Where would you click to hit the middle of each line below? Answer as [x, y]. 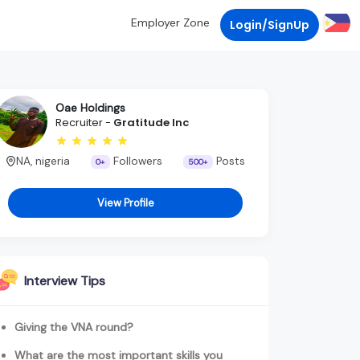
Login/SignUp [270, 25]
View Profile [125, 203]
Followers [136, 161]
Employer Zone [170, 23]
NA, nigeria [43, 161]
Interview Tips [65, 281]
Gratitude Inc [151, 123]
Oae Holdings [90, 108]
